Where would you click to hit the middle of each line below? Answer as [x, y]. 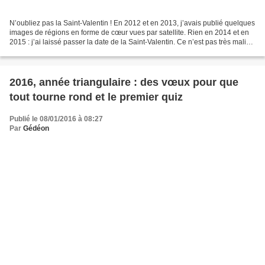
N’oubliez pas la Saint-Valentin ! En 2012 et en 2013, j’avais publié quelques [132, 23]
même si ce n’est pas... [46, 51]
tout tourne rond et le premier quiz [96, 97]
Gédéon [36, 128]
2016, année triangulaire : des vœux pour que [124, 82]
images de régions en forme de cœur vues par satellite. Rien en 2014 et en [129, 32]
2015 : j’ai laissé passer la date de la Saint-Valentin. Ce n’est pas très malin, [131, 42]
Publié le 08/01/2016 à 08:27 [56, 119]
